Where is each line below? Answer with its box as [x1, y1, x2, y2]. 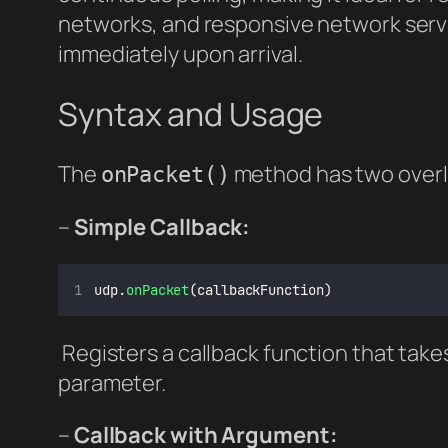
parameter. [58, 367, 167, 398]
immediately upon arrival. [58, 39, 303, 70]
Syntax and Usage [58, 91, 324, 136]
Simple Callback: [73, 211, 251, 242]
